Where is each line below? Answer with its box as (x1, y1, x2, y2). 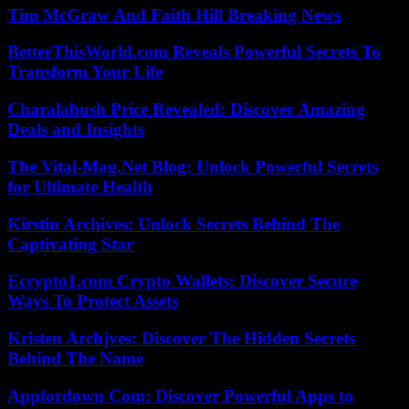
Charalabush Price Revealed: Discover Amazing (7, 100, 365, 120)
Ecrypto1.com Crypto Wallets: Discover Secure (7, 271, 357, 291)
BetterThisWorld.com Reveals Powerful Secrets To (7, 42, 381, 62)
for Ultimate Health (7, 176, 152, 196)
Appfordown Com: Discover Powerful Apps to (7, 385, 353, 405)
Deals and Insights (7, 120, 144, 140)
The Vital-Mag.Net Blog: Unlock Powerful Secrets (7, 156, 378, 176)
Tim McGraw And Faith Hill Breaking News (7, 5, 341, 25)
